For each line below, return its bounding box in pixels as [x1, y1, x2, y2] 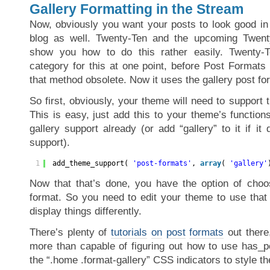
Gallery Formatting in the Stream [30, 1, 243, 17]
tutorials [111, 227, 148, 238]
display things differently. [30, 206, 142, 217]
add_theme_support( [52, 159, 133, 168]
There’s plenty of [30, 227, 111, 238]
